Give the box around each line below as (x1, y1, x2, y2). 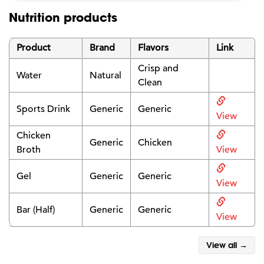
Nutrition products (9, 9, 117, 25)
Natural (90, 69, 121, 81)
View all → (206, 239, 247, 250)
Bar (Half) (16, 203, 55, 216)
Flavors (138, 41, 169, 54)
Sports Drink (16, 103, 70, 115)
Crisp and (138, 62, 179, 74)
